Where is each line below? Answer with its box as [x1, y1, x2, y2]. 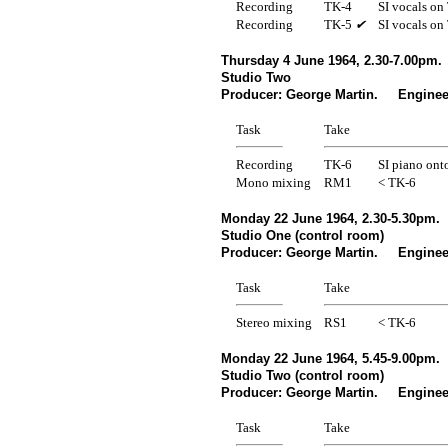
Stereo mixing [235, 314, 312, 330]
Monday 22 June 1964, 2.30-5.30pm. [220, 210, 440, 226]
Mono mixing [235, 174, 311, 190]
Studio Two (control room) [220, 367, 384, 383]
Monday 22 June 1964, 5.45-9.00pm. [220, 350, 440, 366]
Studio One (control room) [220, 227, 384, 243]
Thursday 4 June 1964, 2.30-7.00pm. [220, 52, 442, 68]
